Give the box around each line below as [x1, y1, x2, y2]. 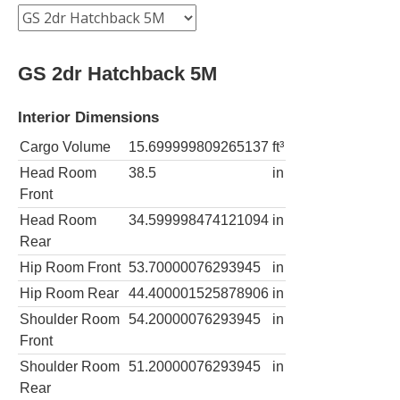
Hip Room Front [20, 259, 121, 275]
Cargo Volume [20, 138, 111, 154]
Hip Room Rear [20, 285, 119, 301]
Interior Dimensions [18, 107, 159, 126]
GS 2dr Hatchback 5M [18, 62, 217, 85]
